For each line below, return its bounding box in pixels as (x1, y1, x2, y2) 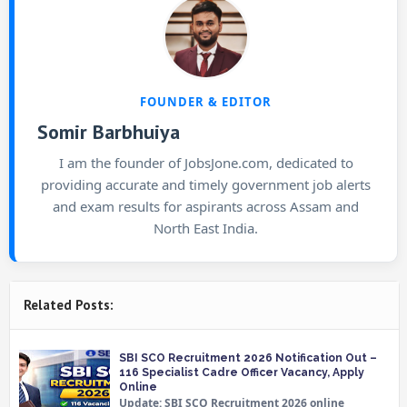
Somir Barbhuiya (37, 118, 180, 144)
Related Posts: (24, 295, 114, 313)
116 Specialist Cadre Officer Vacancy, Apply (119, 365, 364, 379)
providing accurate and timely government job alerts (41, 174, 371, 194)
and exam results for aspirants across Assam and (53, 196, 359, 215)
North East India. (154, 218, 258, 237)
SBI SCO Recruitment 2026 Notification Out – (119, 351, 377, 364)
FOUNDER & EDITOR (140, 93, 272, 110)
